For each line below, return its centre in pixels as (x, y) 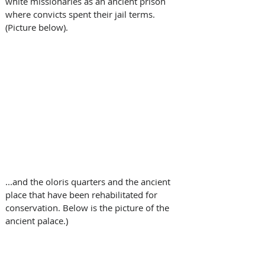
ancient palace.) (37, 221)
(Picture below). (38, 28)
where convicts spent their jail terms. (81, 14)
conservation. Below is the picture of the (88, 208)
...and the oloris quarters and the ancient (89, 182)
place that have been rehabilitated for (83, 195)
